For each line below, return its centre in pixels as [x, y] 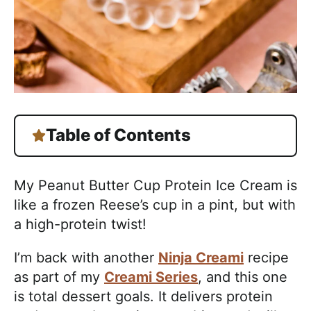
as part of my [59, 277]
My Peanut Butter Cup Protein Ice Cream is [155, 185]
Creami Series [151, 277]
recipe [266, 257]
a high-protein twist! [80, 224]
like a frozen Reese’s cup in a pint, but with [155, 204]
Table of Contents [118, 135]
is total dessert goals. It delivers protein [143, 296]
